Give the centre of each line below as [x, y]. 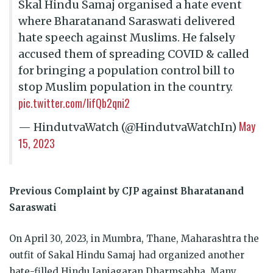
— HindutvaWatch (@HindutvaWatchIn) [129, 127]
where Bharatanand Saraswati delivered [127, 21]
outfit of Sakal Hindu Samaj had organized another [127, 255]
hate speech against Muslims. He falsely [126, 37]
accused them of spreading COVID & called [134, 54]
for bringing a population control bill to [126, 70]
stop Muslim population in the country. [126, 87]
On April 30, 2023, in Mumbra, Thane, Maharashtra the [134, 238]
